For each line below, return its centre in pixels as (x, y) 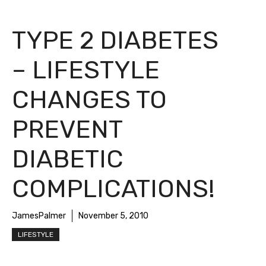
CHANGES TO (89, 100)
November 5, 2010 (113, 216)
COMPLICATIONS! (113, 189)
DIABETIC (68, 159)
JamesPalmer (39, 216)
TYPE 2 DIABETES (115, 41)
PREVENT (67, 130)
